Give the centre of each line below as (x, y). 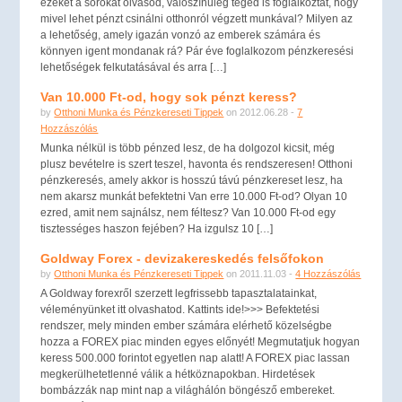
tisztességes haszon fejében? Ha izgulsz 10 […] (157, 229)
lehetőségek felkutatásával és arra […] (134, 67)
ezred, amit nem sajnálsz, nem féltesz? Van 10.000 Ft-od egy (188, 213)
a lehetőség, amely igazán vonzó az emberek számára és (181, 35)
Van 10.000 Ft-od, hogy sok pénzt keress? (169, 97)
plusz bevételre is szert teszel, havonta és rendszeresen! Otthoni (197, 164)
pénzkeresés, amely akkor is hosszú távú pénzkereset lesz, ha (192, 180)
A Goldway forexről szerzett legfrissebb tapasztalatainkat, (179, 293)
